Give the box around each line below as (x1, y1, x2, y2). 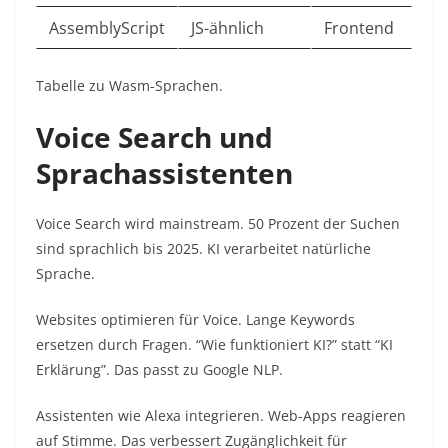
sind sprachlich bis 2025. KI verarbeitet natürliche (36, 239, 371, 259)
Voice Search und (36, 118, 273, 157)
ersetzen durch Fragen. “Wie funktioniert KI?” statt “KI (36, 335, 393, 355)
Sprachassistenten (36, 154, 293, 193)
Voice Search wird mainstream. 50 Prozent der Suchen (36, 214, 400, 234)
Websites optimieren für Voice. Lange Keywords (36, 310, 355, 330)
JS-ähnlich (191, 17, 264, 40)
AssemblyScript (49, 17, 165, 40)
